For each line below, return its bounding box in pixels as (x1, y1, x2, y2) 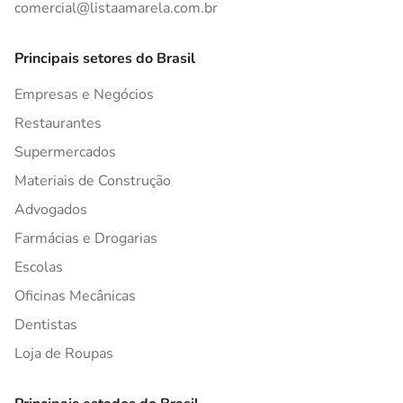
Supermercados (14, 142, 116, 162)
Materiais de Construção (14, 171, 171, 191)
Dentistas (14, 315, 77, 335)
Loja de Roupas (14, 344, 113, 363)
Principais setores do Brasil (14, 49, 195, 68)
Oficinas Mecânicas (14, 286, 136, 306)
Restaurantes (14, 113, 102, 133)
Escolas (14, 257, 63, 277)
